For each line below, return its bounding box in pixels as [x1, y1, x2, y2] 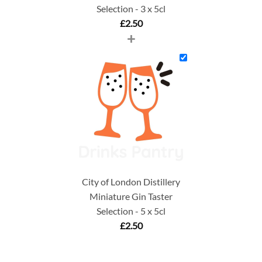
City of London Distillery [82, 175, 180, 187]
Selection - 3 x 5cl [96, 2, 166, 14]
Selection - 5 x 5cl [96, 205, 166, 216]
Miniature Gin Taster [89, 190, 173, 202]
